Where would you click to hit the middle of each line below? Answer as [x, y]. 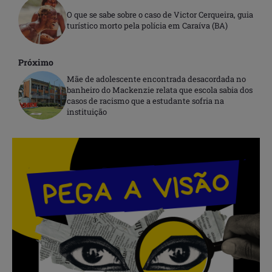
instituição [87, 111]
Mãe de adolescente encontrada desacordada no [156, 79]
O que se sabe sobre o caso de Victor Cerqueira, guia [160, 14]
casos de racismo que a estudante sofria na [145, 100]
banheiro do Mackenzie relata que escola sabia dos [160, 90]
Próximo [36, 62]
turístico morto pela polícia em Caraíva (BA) [147, 25]
